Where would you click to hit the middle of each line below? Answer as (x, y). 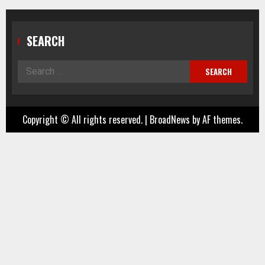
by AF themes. (216, 119)
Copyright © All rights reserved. (84, 119)
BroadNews (170, 119)
